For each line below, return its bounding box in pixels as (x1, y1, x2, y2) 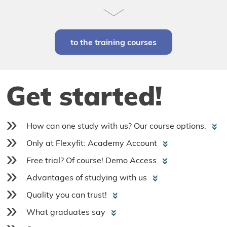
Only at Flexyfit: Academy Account (26, 137, 159, 148)
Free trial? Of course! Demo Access (26, 155, 159, 165)
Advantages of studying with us (26, 172, 149, 182)
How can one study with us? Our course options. (26, 120, 208, 131)
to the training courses (70, 36, 157, 47)
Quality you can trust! (26, 189, 109, 200)
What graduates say (26, 206, 107, 217)
